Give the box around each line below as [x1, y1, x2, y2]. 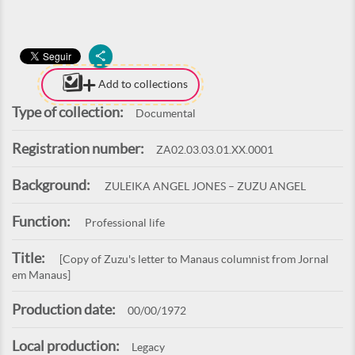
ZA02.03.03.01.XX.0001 [156, 143, 273, 156]
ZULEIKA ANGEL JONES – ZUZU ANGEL [102, 180, 306, 193]
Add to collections [98, 77, 189, 90]
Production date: [12, 301, 116, 318]
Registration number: [12, 140, 144, 157]
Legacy [132, 341, 165, 353]
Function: [12, 213, 71, 230]
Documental [136, 107, 196, 120]
